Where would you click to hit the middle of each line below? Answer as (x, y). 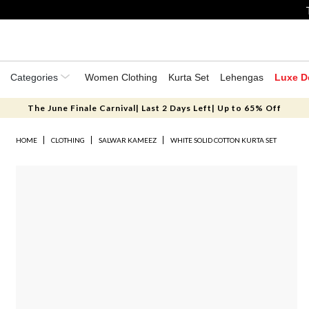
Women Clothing (121, 77)
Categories (36, 77)
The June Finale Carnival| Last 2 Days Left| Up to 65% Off (154, 108)
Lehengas (242, 77)
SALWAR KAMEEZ (128, 140)
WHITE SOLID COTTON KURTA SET (224, 140)
